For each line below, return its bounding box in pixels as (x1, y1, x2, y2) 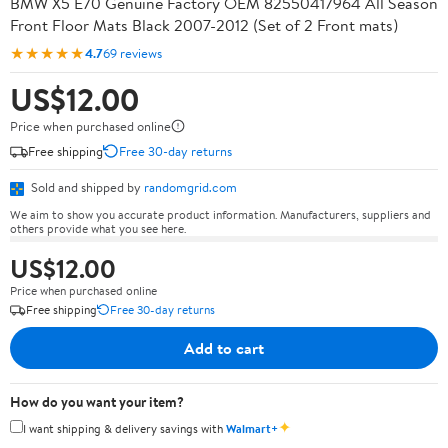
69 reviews (103, 43, 162, 62)
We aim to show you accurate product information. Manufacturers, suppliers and (10, 205, 431, 223)
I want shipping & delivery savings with (23, 419, 226, 437)
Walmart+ (226, 419, 278, 437)
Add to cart (184, 336, 264, 359)
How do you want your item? (10, 391, 184, 412)
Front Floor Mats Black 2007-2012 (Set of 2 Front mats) (10, 14, 398, 36)
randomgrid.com (144, 178, 237, 196)
